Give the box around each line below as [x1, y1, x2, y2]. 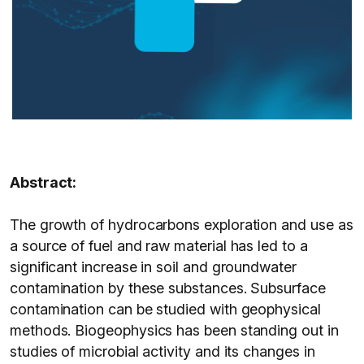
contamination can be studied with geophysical [10, 301, 321, 318]
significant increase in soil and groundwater [10, 258, 297, 275]
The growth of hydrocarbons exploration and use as [10, 216, 353, 233]
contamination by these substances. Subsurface [10, 279, 326, 297]
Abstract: [10, 174, 77, 191]
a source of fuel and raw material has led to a [10, 237, 308, 254]
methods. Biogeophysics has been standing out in [10, 322, 339, 339]
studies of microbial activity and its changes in [10, 343, 315, 360]
